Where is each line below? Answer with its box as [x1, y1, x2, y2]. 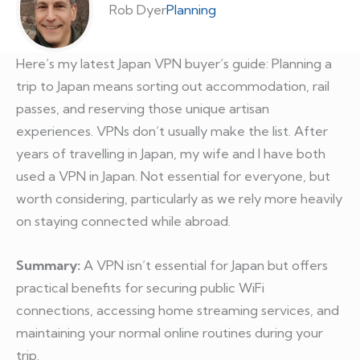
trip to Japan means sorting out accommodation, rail [16, 78, 329, 95]
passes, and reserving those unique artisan [16, 100, 269, 117]
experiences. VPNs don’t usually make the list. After [16, 123, 328, 140]
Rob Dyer [109, 2, 166, 18]
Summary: [16, 256, 80, 273]
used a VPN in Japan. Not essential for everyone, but [16, 168, 330, 185]
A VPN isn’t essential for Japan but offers [80, 256, 328, 273]
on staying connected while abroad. [16, 213, 234, 230]
